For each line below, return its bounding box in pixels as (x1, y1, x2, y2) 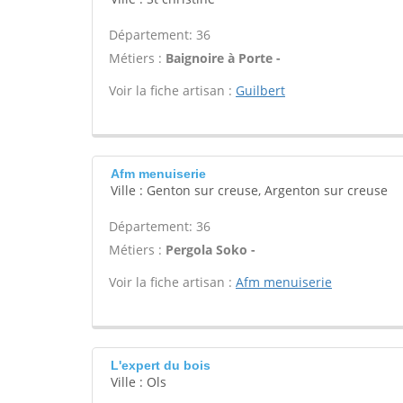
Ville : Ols (111, 373, 166, 390)
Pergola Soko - (166, 241, 255, 258)
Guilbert (236, 82, 285, 99)
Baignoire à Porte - (166, 49, 281, 67)
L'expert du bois (111, 358, 210, 372)
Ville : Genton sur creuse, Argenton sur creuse (111, 182, 388, 199)
